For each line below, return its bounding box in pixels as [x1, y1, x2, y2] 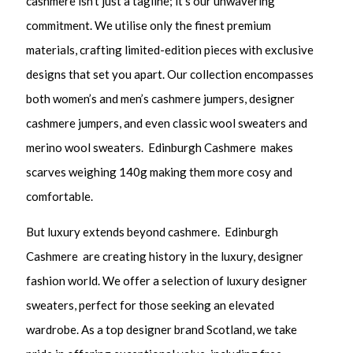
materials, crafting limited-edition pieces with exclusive [26, 43, 314, 58]
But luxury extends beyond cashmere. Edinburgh [26, 224, 279, 239]
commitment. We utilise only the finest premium [26, 18, 272, 33]
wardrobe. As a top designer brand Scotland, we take [26, 321, 298, 336]
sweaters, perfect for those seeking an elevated [26, 297, 275, 312]
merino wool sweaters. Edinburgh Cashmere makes [26, 140, 294, 155]
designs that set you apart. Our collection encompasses [26, 67, 314, 82]
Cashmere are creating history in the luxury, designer [26, 248, 304, 263]
